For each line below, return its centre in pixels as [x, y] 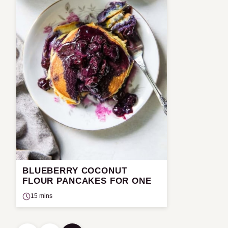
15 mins [41, 196]
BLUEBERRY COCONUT [75, 171]
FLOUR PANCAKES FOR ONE [87, 181]
